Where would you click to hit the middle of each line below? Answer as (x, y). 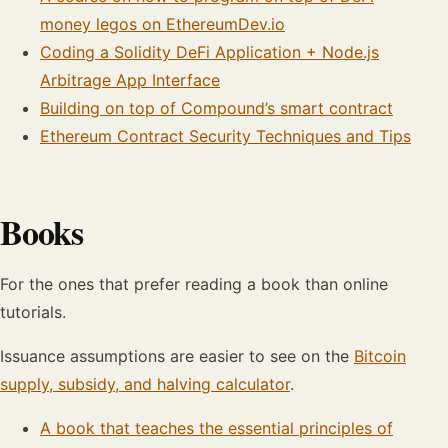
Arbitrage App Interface (130, 80)
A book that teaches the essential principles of (216, 428)
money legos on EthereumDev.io (162, 24)
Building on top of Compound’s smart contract (216, 108)
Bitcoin (380, 356)
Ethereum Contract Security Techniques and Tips (225, 136)
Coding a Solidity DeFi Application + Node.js (209, 52)
